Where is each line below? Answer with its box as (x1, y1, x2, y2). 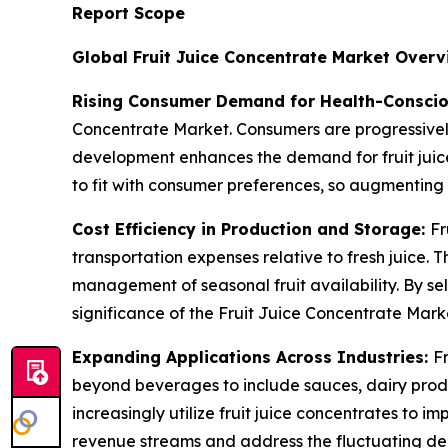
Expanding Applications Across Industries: (72, 346, 433, 367)
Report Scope (72, 2, 185, 23)
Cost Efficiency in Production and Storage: (72, 218, 430, 239)
